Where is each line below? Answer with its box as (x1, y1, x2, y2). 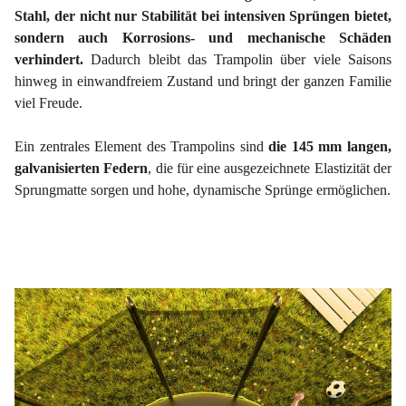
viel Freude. (14, 95, 82, 111)
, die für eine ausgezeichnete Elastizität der (148, 160, 392, 176)
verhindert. (14, 52, 83, 67)
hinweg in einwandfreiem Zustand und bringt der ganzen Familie (14, 73, 391, 89)
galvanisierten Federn (14, 160, 149, 176)
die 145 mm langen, (268, 139, 392, 154)
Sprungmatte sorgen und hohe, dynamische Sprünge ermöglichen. (14, 182, 391, 198)
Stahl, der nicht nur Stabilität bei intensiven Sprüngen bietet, (14, 8, 391, 24)
